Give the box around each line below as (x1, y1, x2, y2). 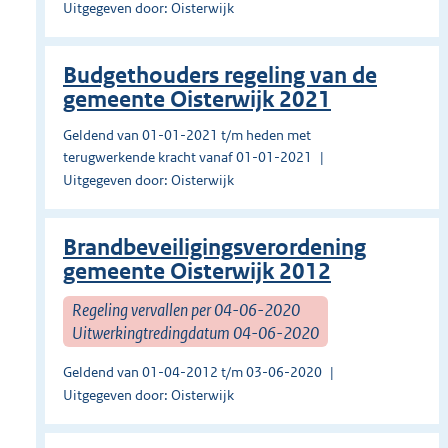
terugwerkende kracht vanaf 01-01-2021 (63, 148, 312, 167)
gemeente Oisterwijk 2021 (63, 86, 331, 114)
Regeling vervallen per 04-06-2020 (72, 298, 300, 321)
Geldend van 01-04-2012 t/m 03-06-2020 (63, 363, 322, 382)
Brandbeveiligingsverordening (63, 234, 366, 262)
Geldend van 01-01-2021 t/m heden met (63, 126, 311, 145)
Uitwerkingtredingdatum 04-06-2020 (72, 321, 319, 344)
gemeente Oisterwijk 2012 (63, 258, 331, 286)
